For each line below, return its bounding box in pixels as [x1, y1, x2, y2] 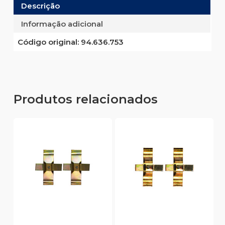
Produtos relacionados [13, 91, 158, 106]
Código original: [17, 37, 79, 47]
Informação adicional [21, 19, 103, 29]
